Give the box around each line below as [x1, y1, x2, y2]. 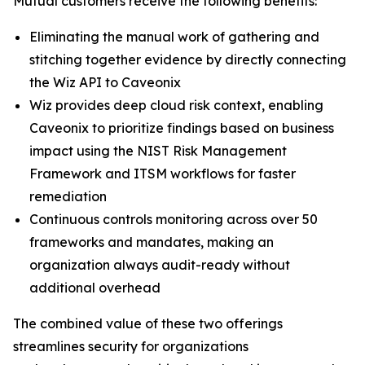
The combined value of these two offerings [13, 315, 283, 332]
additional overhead [29, 279, 161, 296]
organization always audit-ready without [29, 257, 290, 273]
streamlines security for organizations [13, 338, 248, 354]
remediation [29, 188, 107, 204]
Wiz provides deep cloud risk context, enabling [29, 97, 323, 113]
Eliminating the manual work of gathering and [29, 29, 319, 45]
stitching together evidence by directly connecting [29, 51, 346, 68]
